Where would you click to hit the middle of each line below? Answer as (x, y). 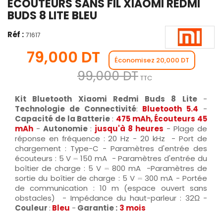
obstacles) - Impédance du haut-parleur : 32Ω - (111, 198)
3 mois (133, 208)
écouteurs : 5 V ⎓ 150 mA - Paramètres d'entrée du (111, 158)
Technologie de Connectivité (76, 109)
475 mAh (133, 118)
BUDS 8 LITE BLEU (52, 15)
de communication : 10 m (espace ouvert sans (111, 188)
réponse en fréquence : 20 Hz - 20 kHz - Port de (111, 138)
